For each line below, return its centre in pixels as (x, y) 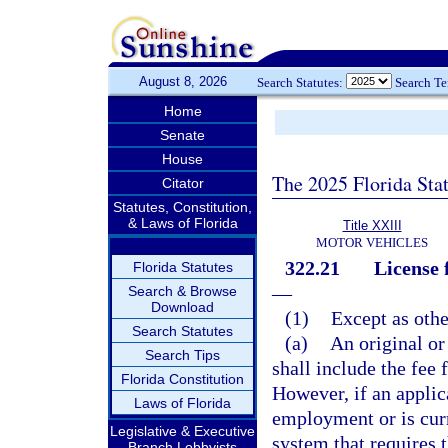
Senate (182, 135)
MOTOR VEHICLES (372, 242)
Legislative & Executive (182, 431)
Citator (182, 183)
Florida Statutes (182, 267)
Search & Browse (182, 291)
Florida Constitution (182, 379)
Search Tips (182, 355)
